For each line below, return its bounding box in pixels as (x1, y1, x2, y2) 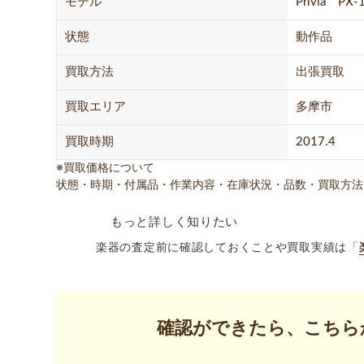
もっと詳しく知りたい (110, 216, 239, 228)
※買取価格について (56, 162, 154, 174)
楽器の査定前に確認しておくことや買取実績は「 (95, 241, 359, 253)
